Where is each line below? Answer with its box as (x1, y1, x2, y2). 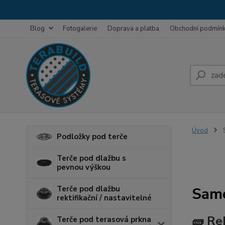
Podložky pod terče (57, 132, 128, 142)
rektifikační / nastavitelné (57, 193, 152, 203)
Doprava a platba (107, 24, 159, 33)
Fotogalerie (63, 24, 97, 33)
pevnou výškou (57, 162, 110, 172)
